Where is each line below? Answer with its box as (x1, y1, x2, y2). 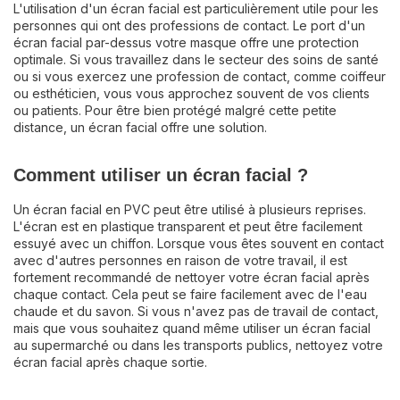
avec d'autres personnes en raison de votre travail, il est (13, 253, 347, 268)
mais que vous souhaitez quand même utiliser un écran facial (13, 321, 371, 336)
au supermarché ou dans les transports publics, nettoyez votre (13, 337, 383, 353)
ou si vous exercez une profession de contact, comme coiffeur (13, 69, 386, 84)
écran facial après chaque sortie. (13, 354, 207, 370)
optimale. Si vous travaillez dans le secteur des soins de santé (13, 52, 379, 67)
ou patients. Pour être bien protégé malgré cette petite (13, 103, 337, 118)
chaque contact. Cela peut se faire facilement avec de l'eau (13, 287, 367, 302)
